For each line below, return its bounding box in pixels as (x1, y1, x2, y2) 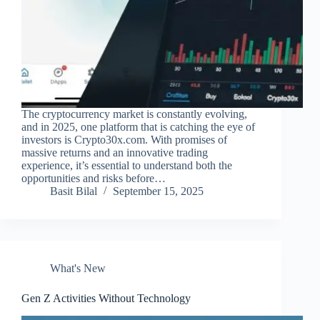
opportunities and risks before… (21, 172, 166, 185)
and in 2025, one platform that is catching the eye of (21, 121, 255, 134)
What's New (50, 262, 106, 275)
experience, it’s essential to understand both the (21, 159, 232, 172)
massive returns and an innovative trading (21, 146, 208, 159)
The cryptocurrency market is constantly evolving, (21, 108, 247, 121)
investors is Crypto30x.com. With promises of (21, 134, 227, 146)
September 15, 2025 (113, 185, 204, 198)
